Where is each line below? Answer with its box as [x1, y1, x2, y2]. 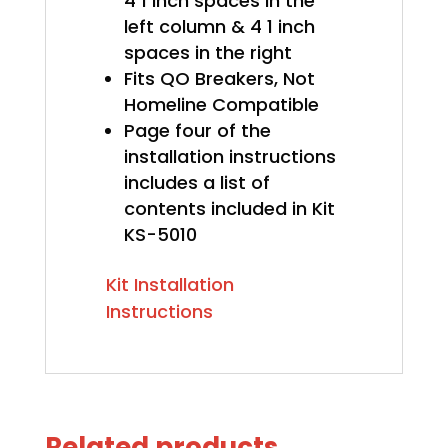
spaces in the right [123, 40, 292, 66]
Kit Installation [105, 272, 234, 298]
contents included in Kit [123, 196, 335, 222]
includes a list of [123, 170, 270, 196]
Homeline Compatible [123, 92, 319, 118]
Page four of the [123, 118, 271, 144]
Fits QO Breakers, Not [123, 66, 315, 92]
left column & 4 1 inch [123, 14, 315, 40]
